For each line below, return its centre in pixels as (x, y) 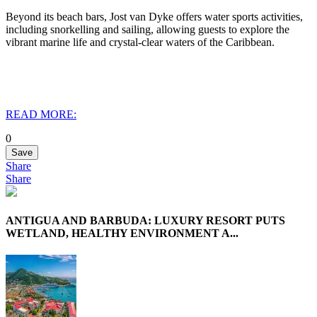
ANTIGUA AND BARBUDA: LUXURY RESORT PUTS (145, 221)
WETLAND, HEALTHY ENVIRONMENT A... (122, 234)
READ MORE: (41, 114)
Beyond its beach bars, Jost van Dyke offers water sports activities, (154, 16)
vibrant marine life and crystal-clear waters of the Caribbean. (140, 42)
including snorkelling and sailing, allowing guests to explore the (148, 29)
